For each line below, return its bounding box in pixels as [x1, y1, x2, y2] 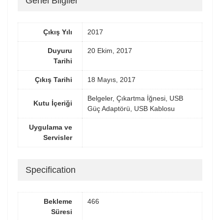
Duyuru [48, 47, 72, 55]
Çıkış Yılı [43, 28, 72, 36]
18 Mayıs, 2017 [87, 76, 136, 84]
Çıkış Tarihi [35, 76, 72, 84]
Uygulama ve [29, 123, 72, 132]
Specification [26, 165, 76, 175]
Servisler [43, 134, 72, 142]
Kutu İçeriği [33, 99, 72, 108]
